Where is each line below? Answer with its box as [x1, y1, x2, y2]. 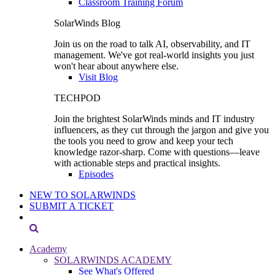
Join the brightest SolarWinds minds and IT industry [54, 113, 255, 124]
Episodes [79, 168, 114, 179]
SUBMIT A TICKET [29, 200, 114, 211]
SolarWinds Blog [54, 17, 120, 28]
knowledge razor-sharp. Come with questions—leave [54, 146, 260, 157]
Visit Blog [79, 71, 118, 82]
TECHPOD [54, 92, 101, 103]
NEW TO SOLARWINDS [29, 189, 136, 200]
